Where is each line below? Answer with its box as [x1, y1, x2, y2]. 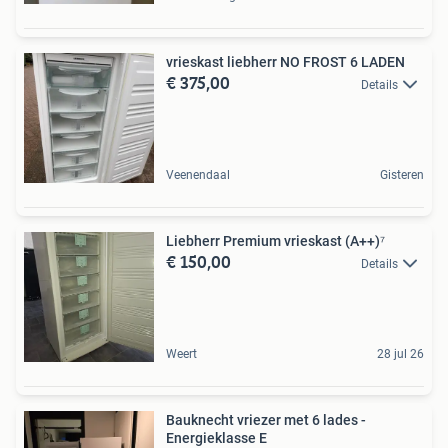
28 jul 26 [377, 346, 424, 361]
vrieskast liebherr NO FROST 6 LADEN [166, 53, 405, 70]
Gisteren [380, 167, 424, 182]
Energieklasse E [166, 429, 267, 446]
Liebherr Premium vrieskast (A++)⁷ [166, 232, 385, 249]
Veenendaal [166, 167, 230, 182]
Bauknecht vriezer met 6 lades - [166, 411, 366, 428]
